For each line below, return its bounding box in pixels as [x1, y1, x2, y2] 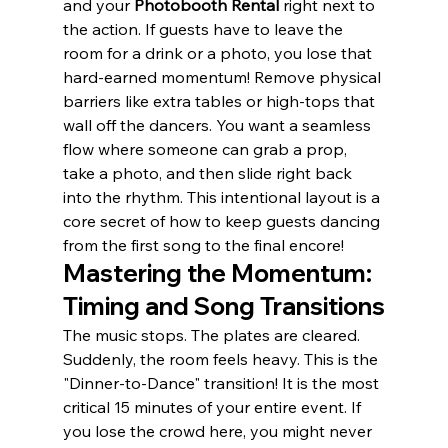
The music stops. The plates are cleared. [62, 324, 364, 345]
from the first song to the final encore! [62, 234, 344, 255]
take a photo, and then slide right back [62, 162, 356, 183]
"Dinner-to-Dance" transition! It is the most [62, 372, 383, 393]
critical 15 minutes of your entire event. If [62, 396, 365, 417]
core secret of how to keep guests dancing [62, 210, 384, 231]
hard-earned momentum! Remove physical [62, 66, 385, 87]
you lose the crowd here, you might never [62, 420, 376, 441]
